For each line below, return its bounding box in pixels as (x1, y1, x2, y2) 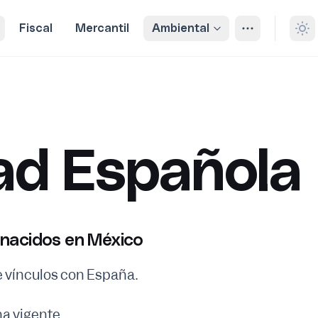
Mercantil (75, 21, 129, 35)
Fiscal (19, 21, 53, 35)
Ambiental (152, 21, 209, 35)
